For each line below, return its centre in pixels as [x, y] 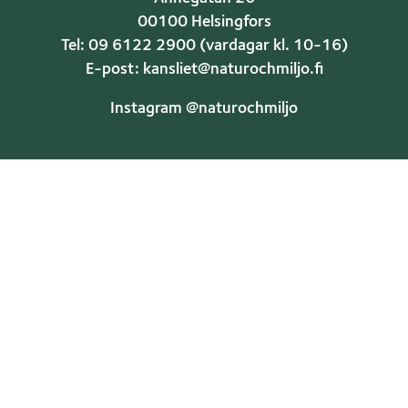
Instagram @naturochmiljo [204, 109]
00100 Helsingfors [204, 22]
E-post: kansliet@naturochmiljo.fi [204, 69]
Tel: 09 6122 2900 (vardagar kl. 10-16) [204, 46]
